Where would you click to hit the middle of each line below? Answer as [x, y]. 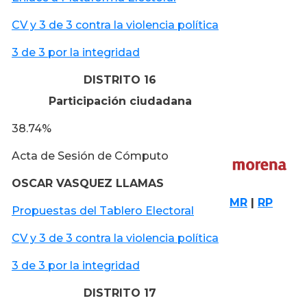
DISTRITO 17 [120, 293]
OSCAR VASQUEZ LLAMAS [88, 183]
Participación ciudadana [120, 101]
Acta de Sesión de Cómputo [90, 156]
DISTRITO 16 [120, 79]
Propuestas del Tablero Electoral [103, 210]
